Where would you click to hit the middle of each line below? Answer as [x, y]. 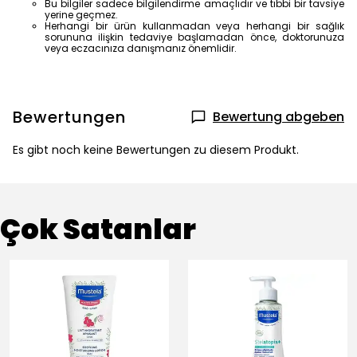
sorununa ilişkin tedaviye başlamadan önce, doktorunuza [194, 37]
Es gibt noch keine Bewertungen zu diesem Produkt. [156, 150]
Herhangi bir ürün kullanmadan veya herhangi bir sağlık [194, 26]
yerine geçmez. [81, 15]
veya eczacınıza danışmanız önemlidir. [141, 48]
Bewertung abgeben [279, 117]
